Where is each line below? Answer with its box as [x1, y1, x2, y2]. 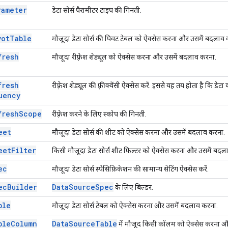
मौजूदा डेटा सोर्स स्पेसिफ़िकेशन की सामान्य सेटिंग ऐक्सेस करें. [52, 164, 209, 173]
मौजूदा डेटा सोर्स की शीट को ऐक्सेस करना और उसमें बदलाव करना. [52, 128, 225, 136]
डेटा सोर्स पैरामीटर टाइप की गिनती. [52, 6, 141, 14]
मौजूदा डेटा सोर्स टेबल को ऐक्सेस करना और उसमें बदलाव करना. [52, 201, 218, 210]
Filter [11, 145, 36, 155]
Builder [7, 182, 37, 192]
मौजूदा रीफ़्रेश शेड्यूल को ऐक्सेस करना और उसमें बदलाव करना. [52, 52, 216, 61]
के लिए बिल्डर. [113, 183, 153, 191]
